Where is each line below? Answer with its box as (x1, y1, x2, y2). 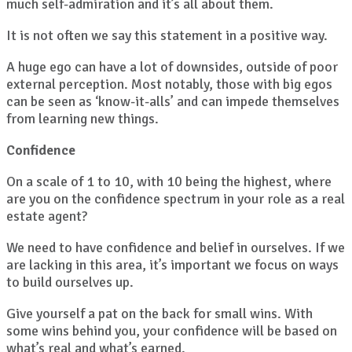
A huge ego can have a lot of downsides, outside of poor (6, 58, 338, 76)
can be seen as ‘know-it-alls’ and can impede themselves (6, 93, 339, 111)
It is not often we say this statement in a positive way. (6, 27, 328, 45)
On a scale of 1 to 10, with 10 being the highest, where (6, 173, 332, 191)
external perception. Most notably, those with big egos (6, 75, 332, 93)
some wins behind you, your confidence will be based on (6, 322, 337, 340)
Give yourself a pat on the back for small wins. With (6, 305, 313, 323)
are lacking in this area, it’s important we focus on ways (6, 256, 339, 274)
